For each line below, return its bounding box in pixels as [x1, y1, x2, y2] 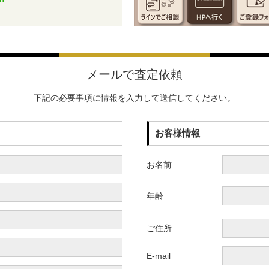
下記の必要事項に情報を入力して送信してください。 [34, 92, 235, 103]
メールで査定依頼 [86, 68, 183, 82]
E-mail [147, 250, 171, 261]
